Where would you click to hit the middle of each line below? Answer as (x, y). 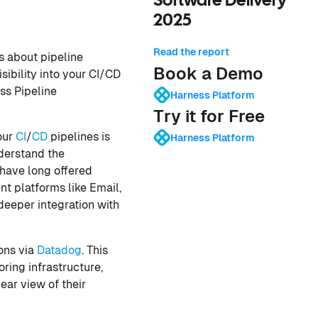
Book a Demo (208, 73)
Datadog (59, 251)
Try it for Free (209, 116)
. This (95, 251)
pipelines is (79, 137)
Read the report (191, 51)
